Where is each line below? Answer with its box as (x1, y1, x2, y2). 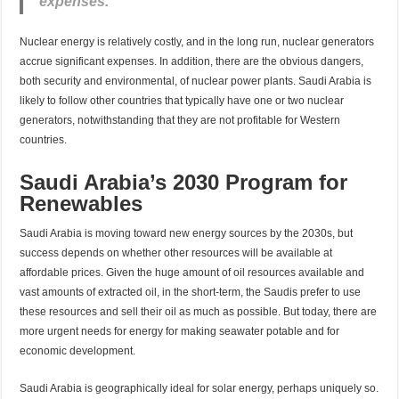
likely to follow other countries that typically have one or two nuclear (20, 94, 345, 107)
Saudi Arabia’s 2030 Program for (20, 169, 348, 194)
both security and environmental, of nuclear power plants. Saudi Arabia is (20, 74, 372, 87)
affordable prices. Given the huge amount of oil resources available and (20, 265, 365, 279)
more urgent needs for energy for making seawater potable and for (20, 324, 340, 338)
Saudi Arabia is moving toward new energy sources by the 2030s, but (20, 226, 354, 240)
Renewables (20, 191, 143, 216)
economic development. (20, 344, 136, 357)
